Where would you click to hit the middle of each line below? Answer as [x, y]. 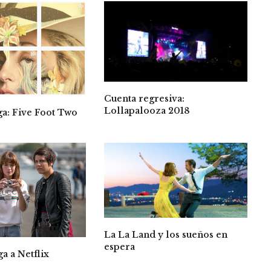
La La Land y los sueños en [166, 234]
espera [120, 247]
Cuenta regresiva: [145, 99]
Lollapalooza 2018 [147, 111]
